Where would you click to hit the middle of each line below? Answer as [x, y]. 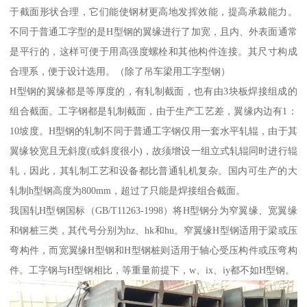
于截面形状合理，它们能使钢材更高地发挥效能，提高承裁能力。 [153, 12]
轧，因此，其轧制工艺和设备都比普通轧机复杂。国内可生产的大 [153, 171]
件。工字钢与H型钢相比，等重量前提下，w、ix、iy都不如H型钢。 [152, 270]
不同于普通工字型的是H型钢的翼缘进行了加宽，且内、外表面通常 [153, 32]
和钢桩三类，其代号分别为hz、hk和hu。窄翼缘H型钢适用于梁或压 [153, 231]
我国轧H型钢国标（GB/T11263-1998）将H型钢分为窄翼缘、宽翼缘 [153, 211]
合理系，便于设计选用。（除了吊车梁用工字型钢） [120, 72]
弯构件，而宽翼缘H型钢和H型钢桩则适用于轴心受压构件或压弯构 [153, 250]
